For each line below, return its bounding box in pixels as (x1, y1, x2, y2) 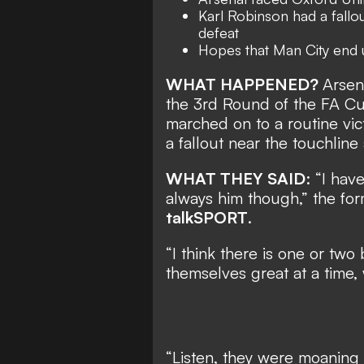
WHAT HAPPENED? (166, 73, 323, 94)
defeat (198, 23, 239, 41)
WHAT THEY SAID (166, 167, 305, 188)
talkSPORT (166, 206, 248, 227)
